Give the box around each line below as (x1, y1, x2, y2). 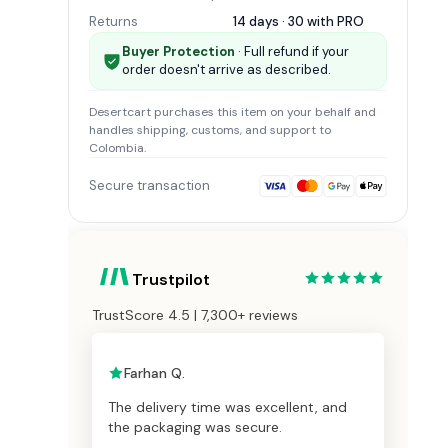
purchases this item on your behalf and (151, 104, 376, 121)
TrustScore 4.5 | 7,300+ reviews (92, 306, 298, 325)
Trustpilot (132, 269, 210, 291)
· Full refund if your (235, 43, 349, 61)
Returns (89, 13, 138, 31)
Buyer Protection (122, 43, 235, 61)
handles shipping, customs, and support (89, 122, 316, 139)
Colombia (89, 140, 144, 157)
